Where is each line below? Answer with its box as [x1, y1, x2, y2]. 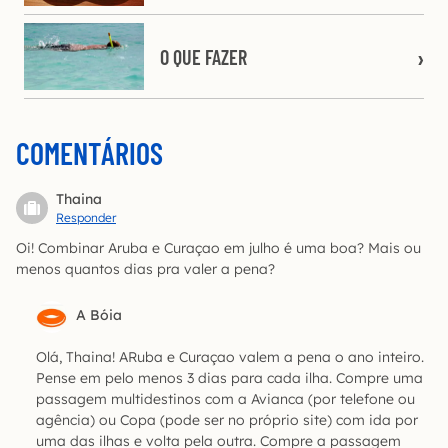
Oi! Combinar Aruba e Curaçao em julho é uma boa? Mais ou [16, 239, 421, 258]
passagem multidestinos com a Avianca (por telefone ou [36, 390, 415, 409]
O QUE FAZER [160, 44, 247, 69]
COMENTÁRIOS [16, 135, 163, 172]
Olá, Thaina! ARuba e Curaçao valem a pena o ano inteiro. [36, 348, 424, 367]
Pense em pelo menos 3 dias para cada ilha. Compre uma [36, 369, 423, 388]
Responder [56, 210, 116, 226]
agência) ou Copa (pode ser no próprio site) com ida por [36, 411, 418, 430]
